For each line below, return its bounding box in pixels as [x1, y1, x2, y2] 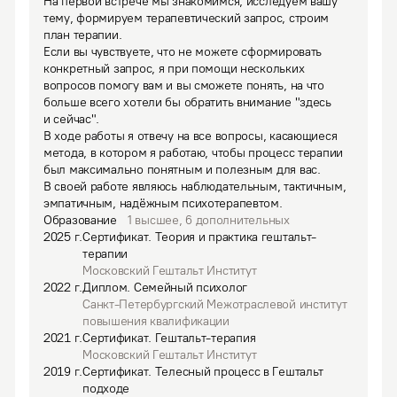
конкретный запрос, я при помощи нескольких [43, 61, 305, 76]
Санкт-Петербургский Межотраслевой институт [82, 297, 347, 312]
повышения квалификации [82, 314, 230, 329]
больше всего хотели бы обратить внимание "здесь [43, 95, 331, 110]
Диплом [82, 280, 128, 295]
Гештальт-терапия [154, 331, 256, 346]
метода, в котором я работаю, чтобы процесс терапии [43, 145, 344, 160]
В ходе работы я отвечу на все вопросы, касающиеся [43, 128, 338, 144]
